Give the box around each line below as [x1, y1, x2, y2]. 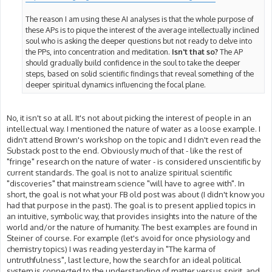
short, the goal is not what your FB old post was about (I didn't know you [7, 189, 265, 199]
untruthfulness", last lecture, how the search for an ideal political [7, 254, 241, 265]
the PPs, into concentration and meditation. [25, 47, 172, 57]
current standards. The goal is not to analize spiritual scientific [7, 167, 232, 177]
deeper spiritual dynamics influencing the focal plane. [25, 80, 206, 90]
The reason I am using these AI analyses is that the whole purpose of [25, 14, 254, 24]
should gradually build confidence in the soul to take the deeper [25, 58, 240, 68]
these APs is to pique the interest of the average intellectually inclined [25, 25, 259, 35]
